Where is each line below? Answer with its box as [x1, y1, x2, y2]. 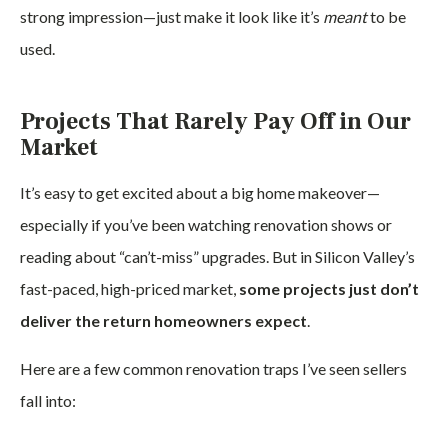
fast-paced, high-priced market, [20, 279, 239, 298]
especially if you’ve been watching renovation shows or [20, 215, 392, 234]
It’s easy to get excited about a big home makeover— [20, 183, 380, 202]
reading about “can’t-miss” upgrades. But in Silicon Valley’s [20, 247, 415, 266]
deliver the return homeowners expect [20, 311, 307, 330]
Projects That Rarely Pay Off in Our [20, 106, 411, 137]
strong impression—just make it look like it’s [20, 7, 323, 26]
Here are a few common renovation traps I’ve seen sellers [20, 359, 407, 378]
